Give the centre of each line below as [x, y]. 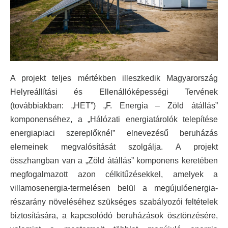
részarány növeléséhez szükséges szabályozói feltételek [114, 202]
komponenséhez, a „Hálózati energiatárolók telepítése [114, 119]
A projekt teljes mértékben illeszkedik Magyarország [114, 78]
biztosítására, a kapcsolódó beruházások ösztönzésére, [114, 215]
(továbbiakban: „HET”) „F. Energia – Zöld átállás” [114, 105]
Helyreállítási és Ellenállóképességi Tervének [114, 92]
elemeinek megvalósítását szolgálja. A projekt [114, 147]
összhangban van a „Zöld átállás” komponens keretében [114, 160]
